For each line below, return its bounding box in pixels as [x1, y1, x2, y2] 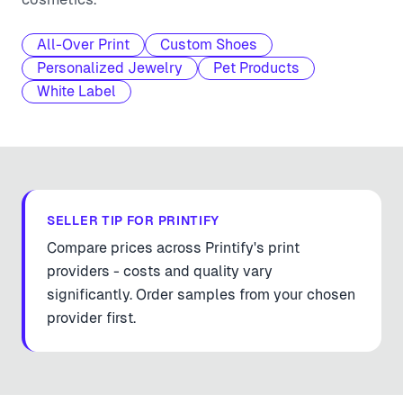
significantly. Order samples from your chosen [47, 286, 355, 303]
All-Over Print [37, 36, 130, 53]
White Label [37, 83, 116, 100]
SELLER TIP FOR [47, 213, 158, 228]
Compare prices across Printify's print [47, 239, 300, 256]
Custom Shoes [160, 36, 257, 53]
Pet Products [213, 59, 300, 76]
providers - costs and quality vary [47, 263, 273, 280]
